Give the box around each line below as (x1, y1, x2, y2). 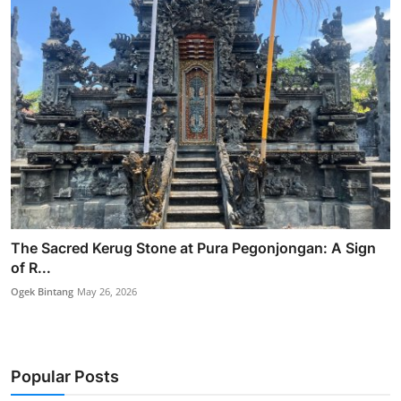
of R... (11, 258, 51, 277)
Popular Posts (11, 366, 119, 386)
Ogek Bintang (11, 284, 73, 298)
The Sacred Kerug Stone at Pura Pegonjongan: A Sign (11, 238, 376, 257)
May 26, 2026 (77, 284, 137, 298)
